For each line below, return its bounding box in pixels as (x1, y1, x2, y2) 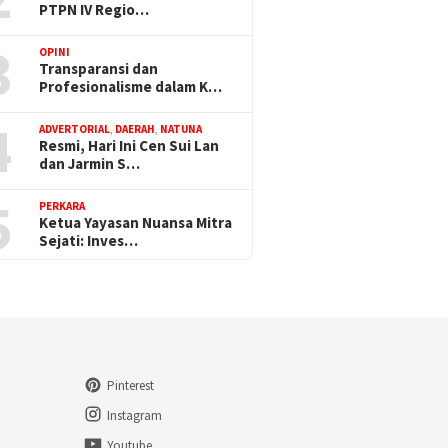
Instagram (106, 407, 162, 425)
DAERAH (115, 122, 156, 137)
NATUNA (160, 122, 203, 137)
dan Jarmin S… (39, 154, 141, 174)
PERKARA (39, 199, 86, 214)
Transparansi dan (39, 59, 159, 79)
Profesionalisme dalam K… (39, 77, 223, 97)
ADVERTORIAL (39, 122, 111, 137)
